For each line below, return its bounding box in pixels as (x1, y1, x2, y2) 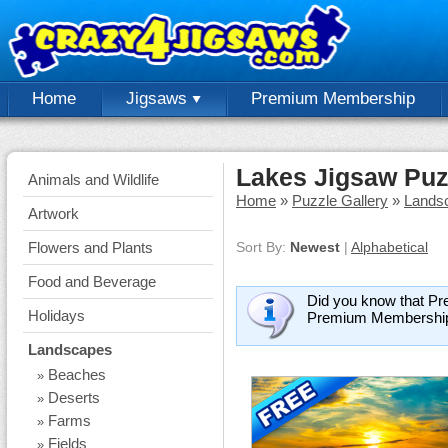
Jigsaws (126, 89, 192, 108)
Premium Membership (251, 89, 415, 108)
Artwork (28, 205, 79, 222)
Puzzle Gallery (292, 192, 388, 209)
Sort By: (236, 239, 290, 255)
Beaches (48, 366, 106, 383)
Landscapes (28, 341, 112, 358)
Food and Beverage (28, 273, 156, 290)
